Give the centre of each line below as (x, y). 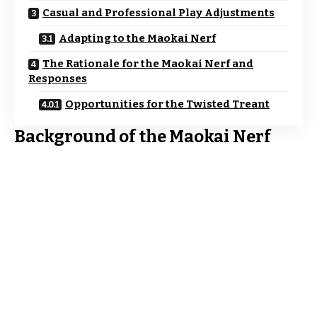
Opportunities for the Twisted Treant (167, 104)
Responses (58, 79)
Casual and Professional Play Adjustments (158, 13)
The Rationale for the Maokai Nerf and (148, 64)
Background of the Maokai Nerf (143, 137)
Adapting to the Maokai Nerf (137, 38)
